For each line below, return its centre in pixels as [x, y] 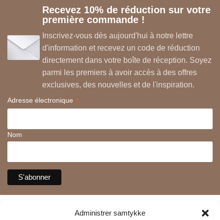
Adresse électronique [41, 100]
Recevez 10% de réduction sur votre [126, 10]
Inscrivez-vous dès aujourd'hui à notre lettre [118, 35]
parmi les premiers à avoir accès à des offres [120, 72]
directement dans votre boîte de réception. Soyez [127, 60]
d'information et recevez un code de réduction [121, 48]
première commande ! [94, 19]
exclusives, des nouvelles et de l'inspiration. [118, 84]
